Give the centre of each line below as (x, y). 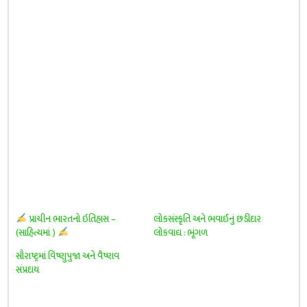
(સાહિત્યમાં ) (36, 233)
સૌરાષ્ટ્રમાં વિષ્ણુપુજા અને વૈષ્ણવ (67, 256)
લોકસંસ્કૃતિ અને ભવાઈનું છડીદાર (208, 219)
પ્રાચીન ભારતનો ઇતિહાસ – (71, 219)
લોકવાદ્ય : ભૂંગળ (181, 233)
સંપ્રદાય (27, 270)
